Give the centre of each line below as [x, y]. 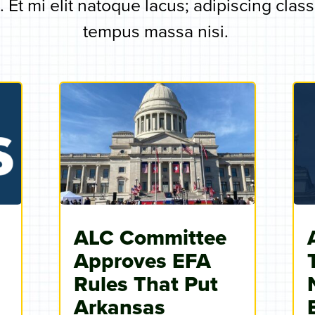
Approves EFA [142, 261]
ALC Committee [150, 238]
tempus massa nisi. [157, 31]
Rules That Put [146, 284]
